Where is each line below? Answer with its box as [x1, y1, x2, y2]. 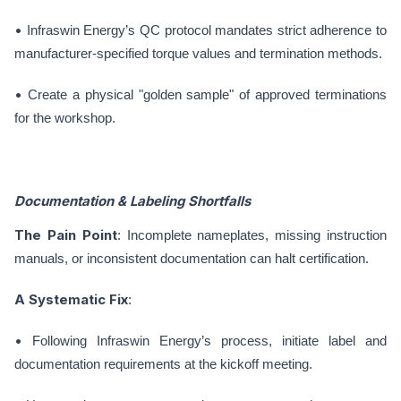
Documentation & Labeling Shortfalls [14, 192, 251, 209]
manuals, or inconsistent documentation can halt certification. [14, 251, 369, 266]
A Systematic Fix [14, 291, 128, 308]
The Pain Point [14, 226, 117, 243]
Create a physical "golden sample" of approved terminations [27, 87, 387, 102]
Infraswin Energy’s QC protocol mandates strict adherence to [26, 22, 387, 38]
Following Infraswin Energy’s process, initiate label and [32, 333, 387, 348]
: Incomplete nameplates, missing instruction [116, 227, 388, 243]
